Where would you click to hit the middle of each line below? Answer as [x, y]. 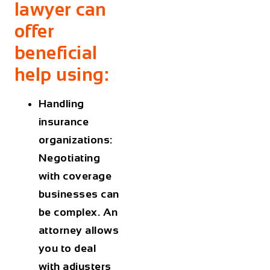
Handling [61, 104]
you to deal [67, 249]
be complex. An [78, 212]
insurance [64, 122]
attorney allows [79, 231]
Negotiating [69, 158]
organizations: [75, 140]
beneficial [56, 53]
